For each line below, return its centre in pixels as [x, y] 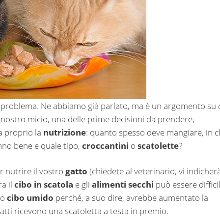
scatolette [158, 145]
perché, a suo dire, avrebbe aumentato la [131, 198]
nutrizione [65, 132]
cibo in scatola [44, 185]
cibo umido [30, 198]
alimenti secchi [123, 185]
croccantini [105, 145]
